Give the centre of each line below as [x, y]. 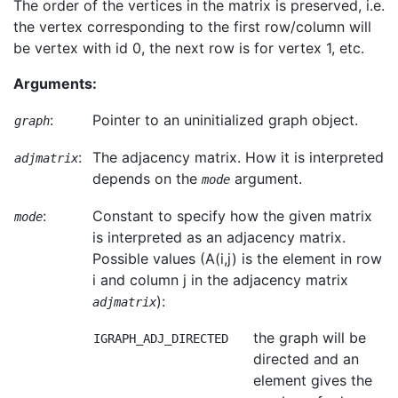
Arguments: [57, 84]
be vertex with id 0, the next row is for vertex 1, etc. [189, 48]
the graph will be [310, 338]
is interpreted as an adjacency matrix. [219, 237]
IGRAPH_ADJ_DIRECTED [161, 338]
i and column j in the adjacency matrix [220, 280]
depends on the [147, 179]
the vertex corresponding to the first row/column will [192, 27]
